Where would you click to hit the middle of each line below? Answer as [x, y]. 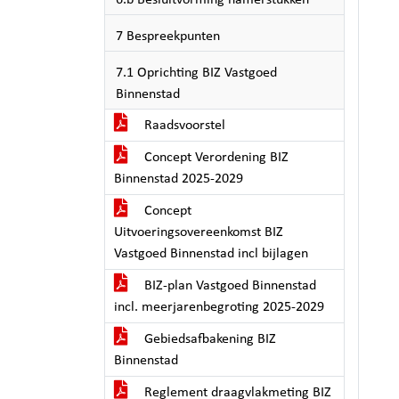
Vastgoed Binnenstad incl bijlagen [211, 254]
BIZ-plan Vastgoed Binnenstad [228, 286]
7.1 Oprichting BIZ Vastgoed [196, 73]
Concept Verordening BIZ [215, 158]
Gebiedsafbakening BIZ [208, 339]
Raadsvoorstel [183, 126]
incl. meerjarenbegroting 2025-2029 [219, 307]
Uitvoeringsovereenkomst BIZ [199, 232]
